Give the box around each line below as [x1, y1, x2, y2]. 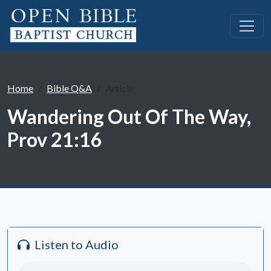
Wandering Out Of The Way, [7, 105, 251, 128]
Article [105, 82, 134, 94]
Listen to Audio [34, 237, 119, 252]
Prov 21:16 [7, 128, 102, 151]
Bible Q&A [47, 82, 92, 94]
